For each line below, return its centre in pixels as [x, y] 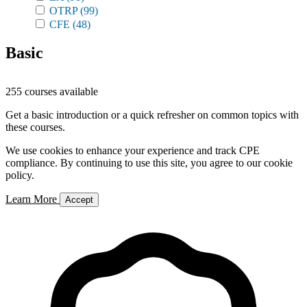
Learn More [33, 199]
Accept [79, 200]
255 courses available [52, 91]
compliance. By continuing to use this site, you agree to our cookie [149, 163]
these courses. [35, 127]
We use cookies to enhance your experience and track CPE [133, 150]
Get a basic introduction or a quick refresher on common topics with [152, 115]
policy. [20, 175]
